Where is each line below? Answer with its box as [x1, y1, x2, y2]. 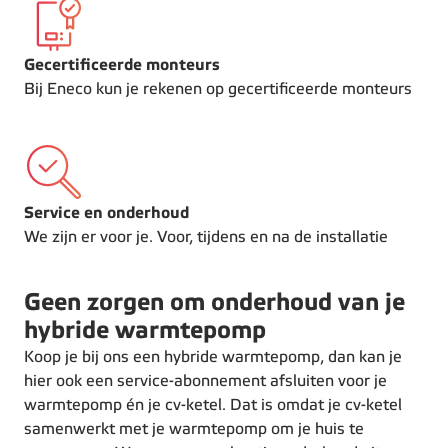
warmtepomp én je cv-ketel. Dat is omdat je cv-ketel [24, 398, 402, 413]
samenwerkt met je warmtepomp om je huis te [24, 422, 364, 437]
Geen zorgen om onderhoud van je [24, 292, 405, 315]
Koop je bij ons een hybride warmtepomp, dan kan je [24, 350, 402, 365]
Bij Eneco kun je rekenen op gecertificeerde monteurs [24, 82, 412, 97]
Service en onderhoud [24, 206, 189, 221]
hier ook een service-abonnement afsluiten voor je [24, 374, 387, 389]
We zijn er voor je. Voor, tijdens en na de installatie [24, 230, 388, 245]
